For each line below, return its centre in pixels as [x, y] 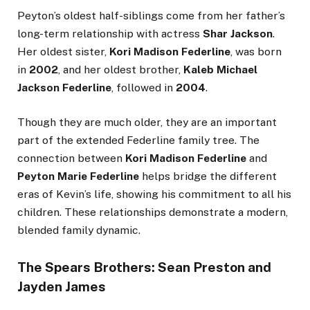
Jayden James [62, 286]
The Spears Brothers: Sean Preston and [144, 267]
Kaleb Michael [220, 69]
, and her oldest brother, [121, 69]
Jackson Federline [64, 87]
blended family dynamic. [79, 230]
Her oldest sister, [63, 51]
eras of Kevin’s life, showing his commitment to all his [154, 194]
